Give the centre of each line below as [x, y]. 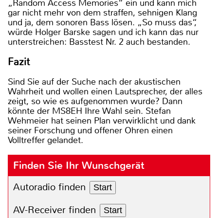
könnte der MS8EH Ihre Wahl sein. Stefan [89, 111]
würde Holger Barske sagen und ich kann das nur [103, 32]
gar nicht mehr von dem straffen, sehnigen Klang [102, 12]
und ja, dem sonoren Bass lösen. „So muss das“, [102, 22]
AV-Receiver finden [54, 210]
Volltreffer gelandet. [45, 140]
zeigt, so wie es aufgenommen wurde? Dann [95, 101]
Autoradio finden [49, 187]
